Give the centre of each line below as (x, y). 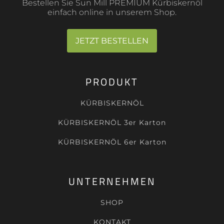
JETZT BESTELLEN (112, 41)
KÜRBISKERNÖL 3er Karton (112, 122)
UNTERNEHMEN (112, 181)
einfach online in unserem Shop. (112, 12)
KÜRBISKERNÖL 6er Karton (112, 142)
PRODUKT (112, 82)
